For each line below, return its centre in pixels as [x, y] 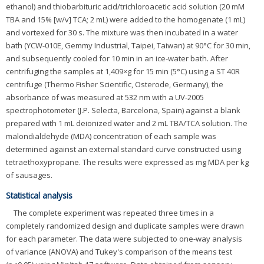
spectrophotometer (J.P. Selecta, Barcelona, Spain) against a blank [123, 110]
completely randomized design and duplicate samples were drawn [125, 225]
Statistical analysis [39, 196]
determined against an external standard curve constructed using [123, 149]
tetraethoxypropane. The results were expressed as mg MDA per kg [127, 162]
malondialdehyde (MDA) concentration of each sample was [111, 136]
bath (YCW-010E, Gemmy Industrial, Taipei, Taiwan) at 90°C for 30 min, [128, 46]
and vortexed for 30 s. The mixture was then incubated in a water [122, 33]
